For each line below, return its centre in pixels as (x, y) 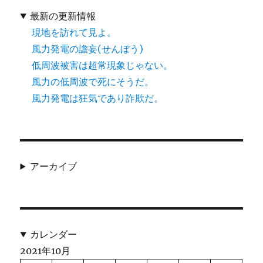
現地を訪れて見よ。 (74, 33)
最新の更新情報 (63, 16)
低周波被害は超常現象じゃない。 (102, 65)
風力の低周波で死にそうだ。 (93, 82)
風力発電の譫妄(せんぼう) (88, 49)
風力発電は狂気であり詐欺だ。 (98, 98)
